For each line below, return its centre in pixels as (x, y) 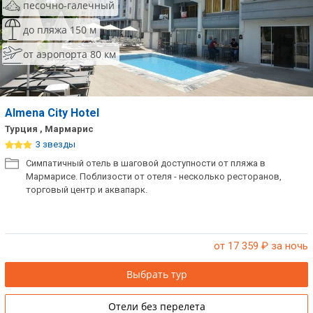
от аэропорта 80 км (70, 54)
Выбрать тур (156, 274)
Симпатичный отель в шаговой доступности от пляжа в (146, 163)
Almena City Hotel (53, 113)
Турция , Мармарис (49, 129)
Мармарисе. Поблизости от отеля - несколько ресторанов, (154, 176)
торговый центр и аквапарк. (87, 190)
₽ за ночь (283, 246)
